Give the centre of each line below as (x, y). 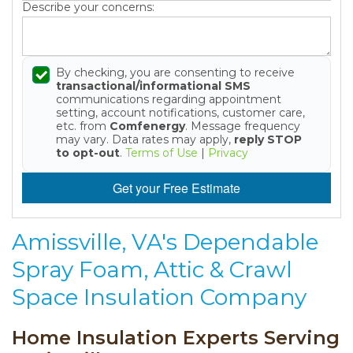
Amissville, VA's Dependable (165, 242)
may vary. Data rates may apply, (145, 139)
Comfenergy (147, 126)
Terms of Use (162, 153)
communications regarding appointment (169, 99)
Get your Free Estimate (176, 188)
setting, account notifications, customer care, (180, 113)
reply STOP (268, 139)
